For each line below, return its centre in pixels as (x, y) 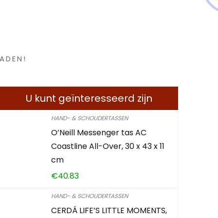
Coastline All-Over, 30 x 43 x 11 (108, 146)
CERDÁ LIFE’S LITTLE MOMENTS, (109, 210)
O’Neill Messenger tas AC (99, 133)
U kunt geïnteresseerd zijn (89, 98)
